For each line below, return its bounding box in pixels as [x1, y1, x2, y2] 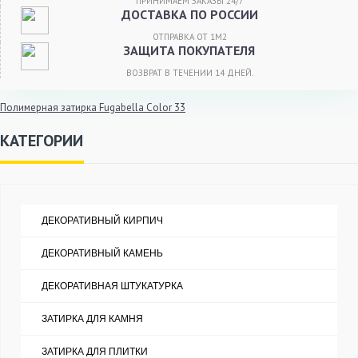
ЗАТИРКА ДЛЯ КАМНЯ [42, 313, 143, 324]
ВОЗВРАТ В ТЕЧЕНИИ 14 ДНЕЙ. [125, 67, 253, 78]
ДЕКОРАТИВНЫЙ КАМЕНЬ [42, 248, 163, 259]
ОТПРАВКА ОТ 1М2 [152, 31, 227, 42]
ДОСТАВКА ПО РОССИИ [121, 6, 258, 22]
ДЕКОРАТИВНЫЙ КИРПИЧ [42, 215, 163, 226]
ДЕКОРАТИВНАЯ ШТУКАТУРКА [42, 280, 183, 292]
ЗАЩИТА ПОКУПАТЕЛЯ [124, 42, 255, 58]
